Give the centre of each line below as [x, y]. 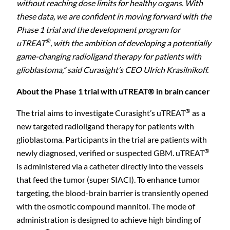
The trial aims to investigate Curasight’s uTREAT [101, 113]
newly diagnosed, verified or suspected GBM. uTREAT [110, 153]
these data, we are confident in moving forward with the [114, 16]
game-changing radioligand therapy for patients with [109, 56]
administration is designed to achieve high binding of [109, 219]
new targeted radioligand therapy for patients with [105, 126]
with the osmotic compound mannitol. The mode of [106, 206]
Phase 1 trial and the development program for [98, 30]
